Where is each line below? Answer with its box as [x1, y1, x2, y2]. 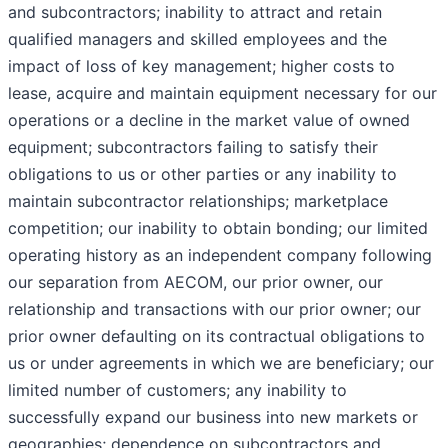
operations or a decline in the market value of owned [8, 110, 410, 131]
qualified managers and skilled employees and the [8, 29, 387, 50]
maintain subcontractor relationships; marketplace [8, 191, 388, 212]
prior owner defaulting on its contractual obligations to [8, 326, 425, 347]
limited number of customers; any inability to [8, 380, 347, 401]
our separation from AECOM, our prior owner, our [8, 272, 383, 293]
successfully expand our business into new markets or [8, 407, 418, 428]
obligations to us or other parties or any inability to [8, 164, 397, 185]
